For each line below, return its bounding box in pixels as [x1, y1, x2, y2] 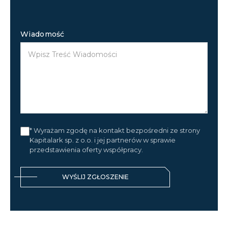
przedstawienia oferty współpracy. [30, 145, 143, 154]
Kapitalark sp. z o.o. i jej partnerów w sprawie [30, 135, 176, 144]
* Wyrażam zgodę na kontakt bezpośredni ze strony [30, 126, 200, 134]
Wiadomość [20, 29, 65, 39]
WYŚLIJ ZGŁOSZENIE [62, 173, 129, 181]
